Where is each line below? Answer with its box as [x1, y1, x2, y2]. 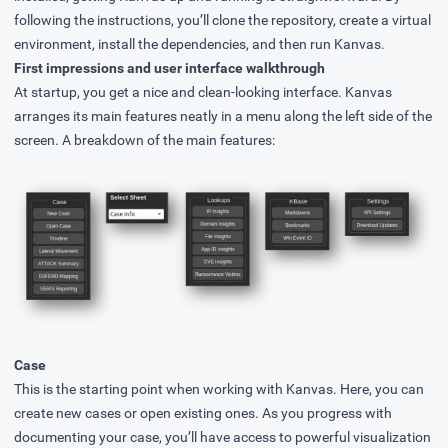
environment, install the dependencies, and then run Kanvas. [14, 36, 385, 53]
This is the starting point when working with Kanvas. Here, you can [14, 381, 424, 398]
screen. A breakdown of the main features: [14, 132, 275, 149]
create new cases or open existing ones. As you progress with [14, 405, 392, 422]
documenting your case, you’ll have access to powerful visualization [14, 429, 431, 446]
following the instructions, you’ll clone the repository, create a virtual [14, 12, 431, 29]
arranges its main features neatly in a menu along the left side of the [14, 108, 432, 125]
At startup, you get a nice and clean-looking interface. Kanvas [14, 84, 392, 101]
